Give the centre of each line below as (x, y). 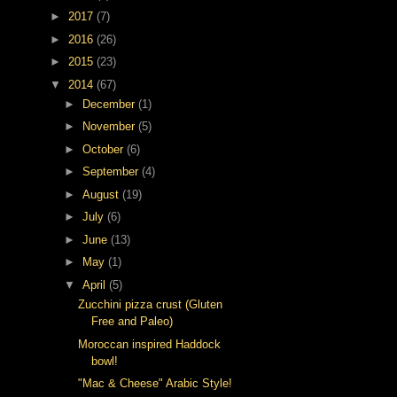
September (112, 172)
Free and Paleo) (132, 322)
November (110, 127)
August (102, 194)
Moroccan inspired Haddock (150, 344)
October (104, 149)
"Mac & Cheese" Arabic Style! (156, 384)
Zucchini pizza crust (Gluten (151, 305)
